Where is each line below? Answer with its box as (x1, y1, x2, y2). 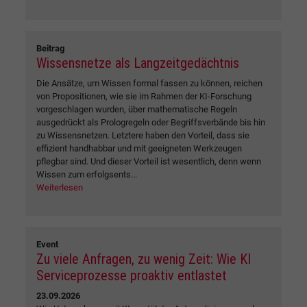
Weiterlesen (36, 182, 83, 193)
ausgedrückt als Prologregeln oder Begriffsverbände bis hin (36, 116, 265, 127)
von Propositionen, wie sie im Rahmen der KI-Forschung (36, 90, 251, 101)
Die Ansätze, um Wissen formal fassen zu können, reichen (36, 77, 262, 88)
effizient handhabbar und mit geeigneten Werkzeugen (36, 143, 242, 153)
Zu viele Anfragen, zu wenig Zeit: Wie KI (36, 250, 251, 267)
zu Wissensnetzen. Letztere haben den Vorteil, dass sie (36, 130, 249, 140)
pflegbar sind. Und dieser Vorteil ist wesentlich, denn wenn (36, 156, 261, 167)
